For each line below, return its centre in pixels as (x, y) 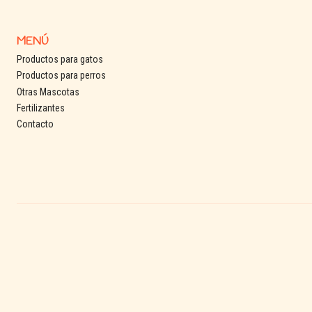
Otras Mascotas (48, 92)
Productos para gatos (60, 59)
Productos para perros (61, 76)
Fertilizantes (41, 108)
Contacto (35, 124)
